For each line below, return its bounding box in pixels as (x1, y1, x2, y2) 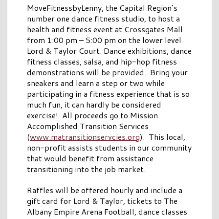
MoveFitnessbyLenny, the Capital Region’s (27, 2, 177, 14)
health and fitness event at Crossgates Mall (27, 23, 183, 35)
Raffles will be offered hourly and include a (27, 184, 182, 196)
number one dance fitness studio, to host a (27, 13, 180, 24)
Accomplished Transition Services (27, 120, 149, 132)
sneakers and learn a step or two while (27, 77, 165, 89)
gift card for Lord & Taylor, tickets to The (27, 195, 177, 207)
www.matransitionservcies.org (30, 131, 140, 143)
